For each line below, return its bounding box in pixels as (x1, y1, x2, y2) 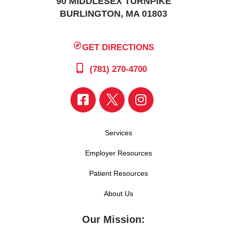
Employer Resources (85, 148, 152, 157)
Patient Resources (89, 169, 148, 177)
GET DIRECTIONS (82, 42, 155, 52)
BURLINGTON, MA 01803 (60, 9, 167, 19)
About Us (104, 189, 133, 198)
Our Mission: (82, 213, 145, 225)
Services (105, 128, 132, 137)
